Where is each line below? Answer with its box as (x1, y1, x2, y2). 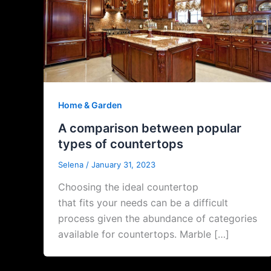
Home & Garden (58, 100, 122, 111)
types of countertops (58, 136, 183, 151)
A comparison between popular (58, 120, 241, 135)
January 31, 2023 (91, 159, 155, 169)
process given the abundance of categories (58, 212, 257, 225)
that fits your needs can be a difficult (58, 197, 228, 209)
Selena (58, 159, 86, 169)
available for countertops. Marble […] (58, 228, 229, 241)
